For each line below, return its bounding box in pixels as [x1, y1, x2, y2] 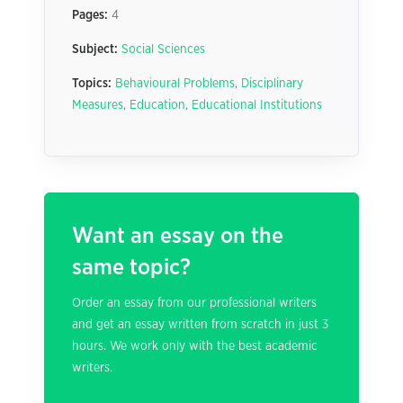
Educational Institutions [192, 99, 322, 112]
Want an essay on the [72, 225, 283, 247]
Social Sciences [121, 43, 205, 56]
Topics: [72, 77, 112, 90]
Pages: [72, 9, 108, 22]
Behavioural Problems [115, 77, 235, 90]
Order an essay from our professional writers [72, 297, 317, 309]
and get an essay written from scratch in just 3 [72, 318, 328, 331]
